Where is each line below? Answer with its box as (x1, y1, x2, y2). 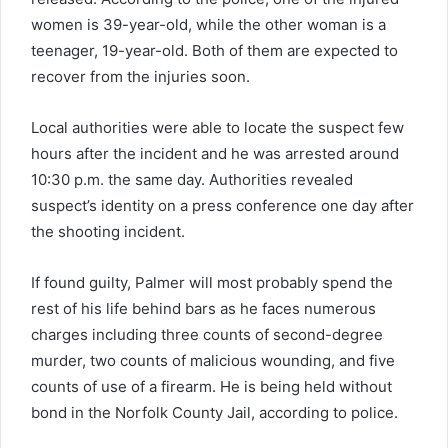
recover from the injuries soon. (31, 66, 250, 86)
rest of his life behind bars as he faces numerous (31, 298, 376, 318)
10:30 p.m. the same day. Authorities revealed (31, 169, 353, 189)
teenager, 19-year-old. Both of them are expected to (31, 40, 398, 60)
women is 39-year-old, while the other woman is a (31, 14, 386, 34)
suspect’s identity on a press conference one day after (31, 195, 414, 215)
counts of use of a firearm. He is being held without (31, 376, 392, 396)
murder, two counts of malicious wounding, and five (31, 350, 395, 370)
